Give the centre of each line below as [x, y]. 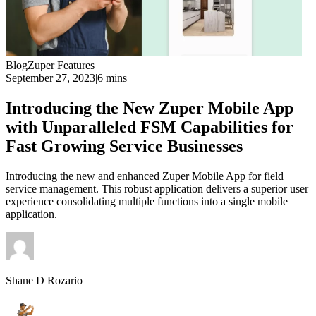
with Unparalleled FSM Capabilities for [150, 127]
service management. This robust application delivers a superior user [157, 188]
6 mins [112, 78]
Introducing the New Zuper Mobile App [150, 108]
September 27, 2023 [50, 78]
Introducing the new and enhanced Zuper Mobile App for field [145, 176]
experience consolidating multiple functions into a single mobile [147, 201]
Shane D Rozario [44, 280]
